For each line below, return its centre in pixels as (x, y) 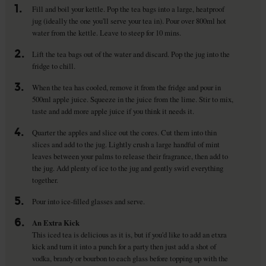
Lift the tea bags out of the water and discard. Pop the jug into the (131, 54)
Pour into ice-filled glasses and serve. (88, 201)
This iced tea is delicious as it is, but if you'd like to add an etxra (129, 234)
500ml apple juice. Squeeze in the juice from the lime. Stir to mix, (132, 99)
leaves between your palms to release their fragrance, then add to (130, 156)
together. (45, 180)
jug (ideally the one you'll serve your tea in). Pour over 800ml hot (129, 21)
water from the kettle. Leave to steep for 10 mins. (106, 33)
